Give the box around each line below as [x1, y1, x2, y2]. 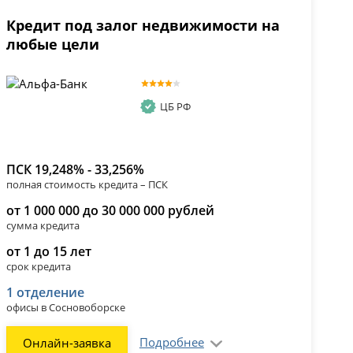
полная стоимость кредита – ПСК [6, 177, 168, 192]
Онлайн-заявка [22, 335, 111, 351]
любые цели [6, 35, 99, 54]
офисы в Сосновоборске [6, 300, 125, 315]
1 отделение [6, 284, 84, 302]
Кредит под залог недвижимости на [6, 16, 280, 35]
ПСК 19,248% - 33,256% [6, 161, 144, 179]
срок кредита [6, 259, 71, 274]
